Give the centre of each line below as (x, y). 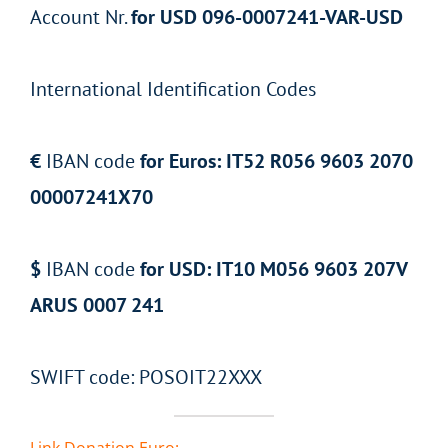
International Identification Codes (173, 89)
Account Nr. (80, 17)
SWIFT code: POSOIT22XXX (146, 377)
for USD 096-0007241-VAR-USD (267, 17)
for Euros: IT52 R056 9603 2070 (276, 161)
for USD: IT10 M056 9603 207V (273, 269)
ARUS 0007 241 (97, 305)
